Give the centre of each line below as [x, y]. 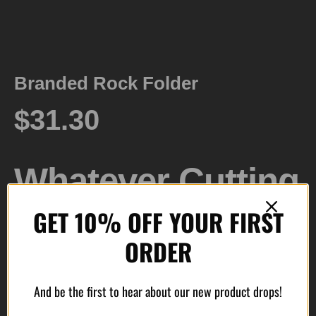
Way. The [87, 267]
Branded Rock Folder [106, 84]
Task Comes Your [157, 224]
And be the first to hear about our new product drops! [158, 291]
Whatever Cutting [157, 181]
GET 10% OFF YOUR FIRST [158, 222]
